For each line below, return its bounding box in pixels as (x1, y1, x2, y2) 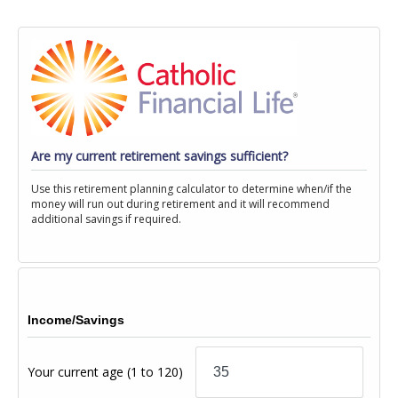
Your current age (28, 362, 128, 380)
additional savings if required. (31, 211, 181, 227)
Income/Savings (28, 312, 124, 327)
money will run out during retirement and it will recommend (31, 195, 330, 211)
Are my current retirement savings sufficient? (31, 147, 288, 164)
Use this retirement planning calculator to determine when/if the (31, 180, 352, 196)
